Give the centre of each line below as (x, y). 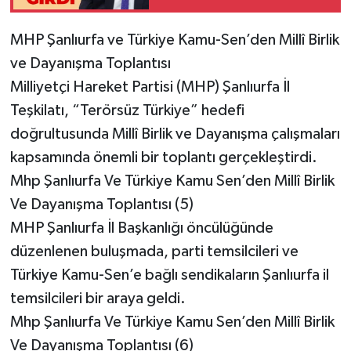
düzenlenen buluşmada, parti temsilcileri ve (154, 251)
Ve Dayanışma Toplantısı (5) (101, 204)
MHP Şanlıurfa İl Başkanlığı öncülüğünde (141, 228)
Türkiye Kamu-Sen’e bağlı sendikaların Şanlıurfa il (169, 275)
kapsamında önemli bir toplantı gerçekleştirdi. (163, 157)
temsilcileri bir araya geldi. (98, 298)
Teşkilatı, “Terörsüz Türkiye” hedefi (127, 110)
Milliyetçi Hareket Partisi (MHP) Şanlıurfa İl (150, 87)
